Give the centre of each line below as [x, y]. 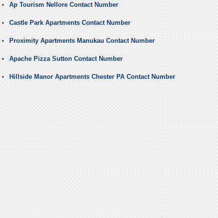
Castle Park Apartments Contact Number [70, 23]
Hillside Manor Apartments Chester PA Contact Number [92, 77]
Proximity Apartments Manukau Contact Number [82, 41]
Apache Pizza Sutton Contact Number [66, 59]
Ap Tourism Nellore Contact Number [64, 5]
